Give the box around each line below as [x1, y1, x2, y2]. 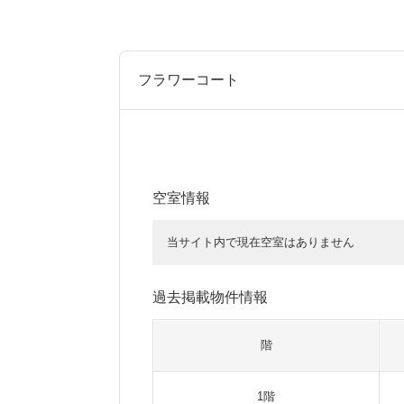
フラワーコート [138, 72, 239, 87]
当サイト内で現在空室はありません [167, 235, 354, 249]
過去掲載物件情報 [152, 289, 268, 305]
